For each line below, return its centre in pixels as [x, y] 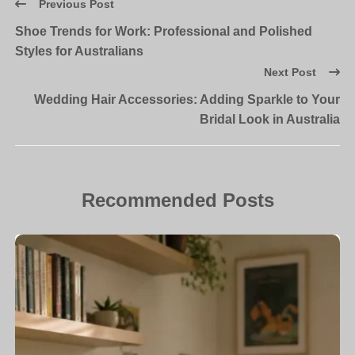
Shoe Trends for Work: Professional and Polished [164, 32]
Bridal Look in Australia [269, 120]
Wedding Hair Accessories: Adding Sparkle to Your [187, 100]
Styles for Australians [80, 52]
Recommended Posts [177, 200]
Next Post [290, 73]
